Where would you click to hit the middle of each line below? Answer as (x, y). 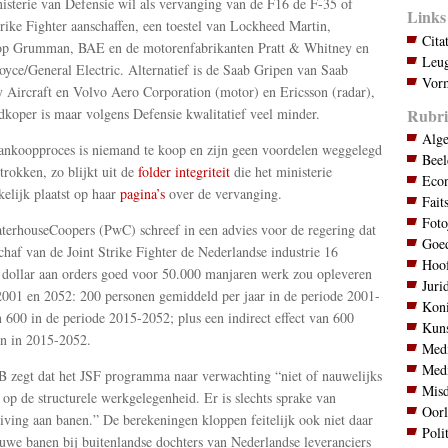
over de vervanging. (223, 194)
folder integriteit (183, 172)
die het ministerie (280, 172)
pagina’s (142, 194)
